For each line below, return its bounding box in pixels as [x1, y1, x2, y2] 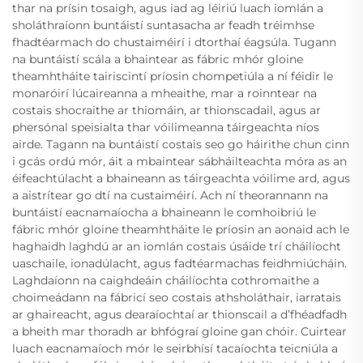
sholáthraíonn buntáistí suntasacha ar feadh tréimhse [12, 17, 314, 32]
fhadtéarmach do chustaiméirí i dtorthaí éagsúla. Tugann [12, 34, 336, 49]
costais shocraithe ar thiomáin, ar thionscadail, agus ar [12, 102, 321, 117]
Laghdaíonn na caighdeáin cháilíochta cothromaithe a [12, 272, 319, 288]
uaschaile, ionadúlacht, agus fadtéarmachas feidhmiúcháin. [12, 255, 347, 271]
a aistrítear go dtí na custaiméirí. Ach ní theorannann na [12, 187, 328, 203]
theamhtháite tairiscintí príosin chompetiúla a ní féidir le [12, 68, 333, 83]
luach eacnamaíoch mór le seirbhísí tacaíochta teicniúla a [12, 340, 338, 356]
